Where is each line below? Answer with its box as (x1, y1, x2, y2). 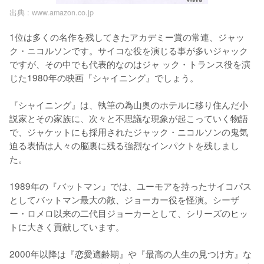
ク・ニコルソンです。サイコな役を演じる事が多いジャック (9, 43, 248, 57)
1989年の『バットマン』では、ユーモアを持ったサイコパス (9, 179, 252, 192)
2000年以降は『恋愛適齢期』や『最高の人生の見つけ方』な (9, 246, 252, 260)
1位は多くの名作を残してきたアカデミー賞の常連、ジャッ (9, 29, 245, 43)
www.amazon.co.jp (32, 6, 94, 18)
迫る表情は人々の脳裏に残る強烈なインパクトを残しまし (9, 138, 239, 151)
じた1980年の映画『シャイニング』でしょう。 (9, 70, 199, 84)
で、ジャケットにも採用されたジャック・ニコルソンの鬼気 (9, 124, 248, 138)
